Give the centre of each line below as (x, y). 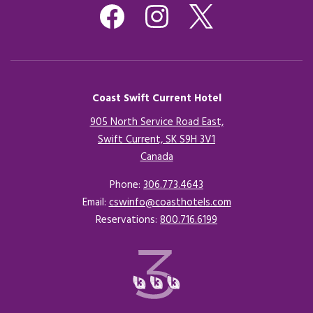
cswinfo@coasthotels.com (170, 203)
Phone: (126, 185)
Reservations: (128, 220)
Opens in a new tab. (219, 157)
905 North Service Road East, (156, 122)
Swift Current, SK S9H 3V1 (156, 140)
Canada (156, 157)
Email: (95, 203)
